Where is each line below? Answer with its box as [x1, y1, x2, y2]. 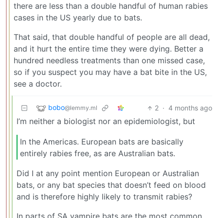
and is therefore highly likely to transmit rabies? [17, 192, 192, 202]
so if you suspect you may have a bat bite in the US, [14, 67, 207, 77]
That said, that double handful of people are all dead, [14, 32, 210, 42]
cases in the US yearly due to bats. [14, 13, 142, 23]
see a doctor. [14, 79, 62, 89]
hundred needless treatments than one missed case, [14, 55, 205, 66]
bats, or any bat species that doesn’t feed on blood [17, 180, 206, 190]
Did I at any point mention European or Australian [17, 168, 199, 179]
